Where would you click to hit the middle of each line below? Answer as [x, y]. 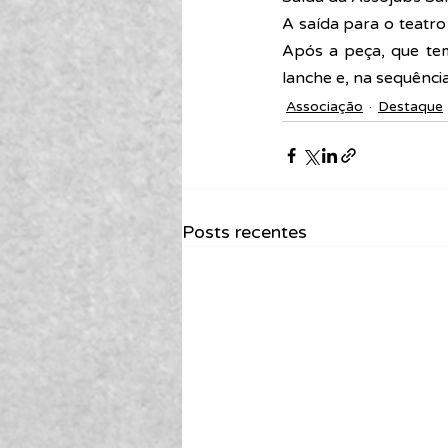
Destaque [410, 106]
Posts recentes [244, 232]
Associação [324, 106]
